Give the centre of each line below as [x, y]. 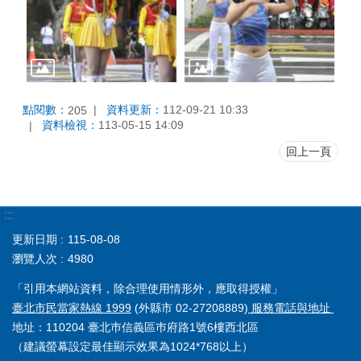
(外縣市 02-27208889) [190, 307]
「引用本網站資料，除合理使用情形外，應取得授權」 [147, 288]
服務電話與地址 [291, 307]
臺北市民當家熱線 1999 [72, 307]
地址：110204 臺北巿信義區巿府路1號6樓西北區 [135, 327]
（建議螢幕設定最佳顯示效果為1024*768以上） [133, 346]
